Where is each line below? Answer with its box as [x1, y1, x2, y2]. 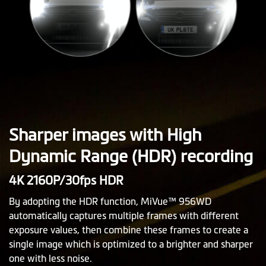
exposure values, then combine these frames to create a [9, 224, 248, 235]
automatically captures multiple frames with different [9, 210, 239, 221]
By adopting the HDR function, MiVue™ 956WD [9, 195, 211, 207]
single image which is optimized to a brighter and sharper [9, 238, 253, 249]
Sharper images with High [9, 125, 201, 144]
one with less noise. [9, 252, 92, 264]
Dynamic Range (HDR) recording [9, 146, 253, 166]
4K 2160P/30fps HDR [9, 173, 123, 187]
